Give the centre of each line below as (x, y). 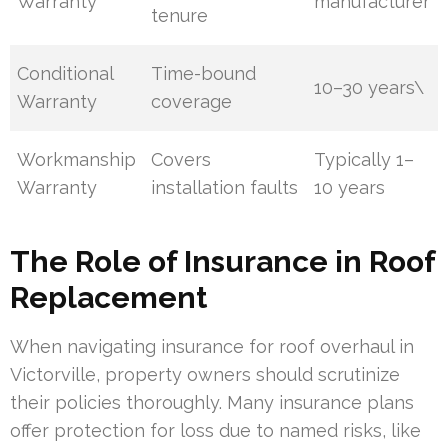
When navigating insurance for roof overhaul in (212, 347)
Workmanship (77, 160)
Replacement (108, 298)
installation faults (225, 188)
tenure (180, 16)
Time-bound (204, 74)
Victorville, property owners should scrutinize (205, 375)
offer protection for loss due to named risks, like (215, 431)
